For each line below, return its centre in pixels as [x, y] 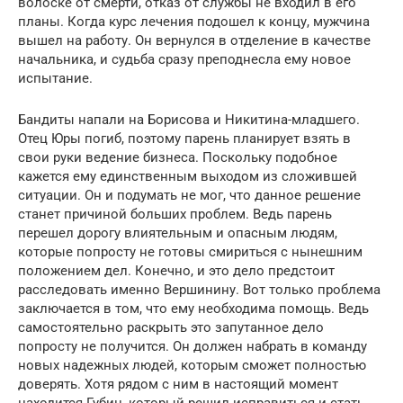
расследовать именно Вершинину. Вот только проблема [199, 290]
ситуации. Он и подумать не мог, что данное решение [189, 195]
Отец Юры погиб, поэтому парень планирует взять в [184, 139]
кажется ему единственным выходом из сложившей [188, 176]
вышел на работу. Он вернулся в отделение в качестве [194, 40]
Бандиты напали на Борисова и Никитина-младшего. [189, 120]
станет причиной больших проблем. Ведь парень [175, 214]
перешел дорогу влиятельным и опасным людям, [178, 233]
